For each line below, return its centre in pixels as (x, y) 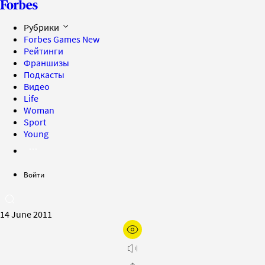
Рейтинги (43, 51)
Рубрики (42, 27)
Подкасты (44, 75)
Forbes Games (53, 39)
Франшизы (46, 63)
